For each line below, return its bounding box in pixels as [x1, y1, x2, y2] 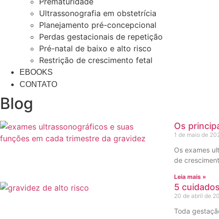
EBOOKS [20, 68, 53, 76]
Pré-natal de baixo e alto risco [39, 44, 152, 53]
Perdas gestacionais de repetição [39, 32, 163, 42]
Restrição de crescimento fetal [39, 55, 153, 65]
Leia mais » [174, 173, 206, 180]
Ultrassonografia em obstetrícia [39, 8, 156, 18]
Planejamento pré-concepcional [39, 20, 156, 30]
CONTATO [20, 80, 57, 88]
